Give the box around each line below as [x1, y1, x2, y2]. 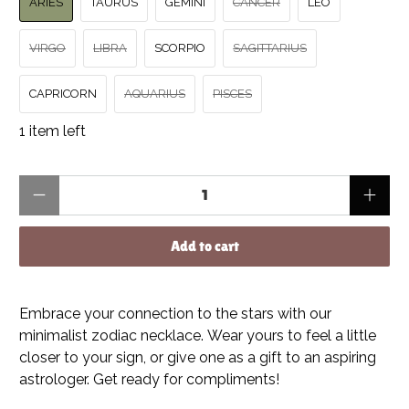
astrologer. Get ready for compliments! [19, 370, 280, 388]
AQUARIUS [124, 86, 186, 100]
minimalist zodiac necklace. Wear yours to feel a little [19, 326, 377, 344]
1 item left [19, 121, 87, 140]
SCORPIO [154, 40, 206, 55]
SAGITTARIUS [233, 40, 308, 55]
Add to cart [170, 236, 239, 255]
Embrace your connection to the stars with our [19, 304, 332, 322]
